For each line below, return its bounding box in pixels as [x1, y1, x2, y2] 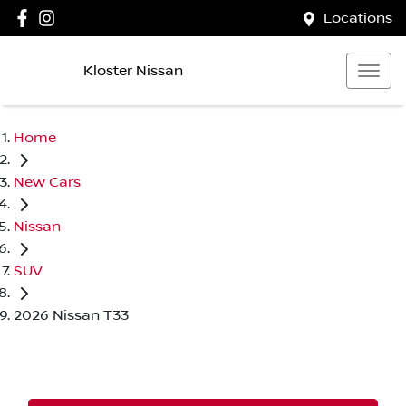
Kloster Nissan [83, 62, 183, 79]
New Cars [14, 173, 81, 190]
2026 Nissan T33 [14, 306, 129, 324]
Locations [324, 10, 392, 26]
